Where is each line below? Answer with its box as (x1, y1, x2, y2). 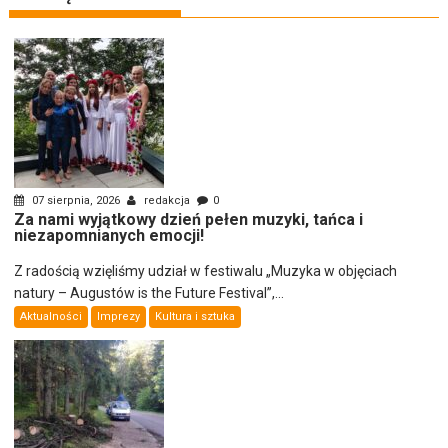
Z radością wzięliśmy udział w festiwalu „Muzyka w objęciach (14, 263, 398, 280)
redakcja (141, 194, 194, 208)
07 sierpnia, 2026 (29, 194, 124, 208)
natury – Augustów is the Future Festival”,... (14, 285, 285, 302)
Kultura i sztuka (155, 310, 236, 324)
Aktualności (20, 310, 83, 324)
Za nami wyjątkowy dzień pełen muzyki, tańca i (14, 210, 364, 230)
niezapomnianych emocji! (14, 226, 205, 246)
